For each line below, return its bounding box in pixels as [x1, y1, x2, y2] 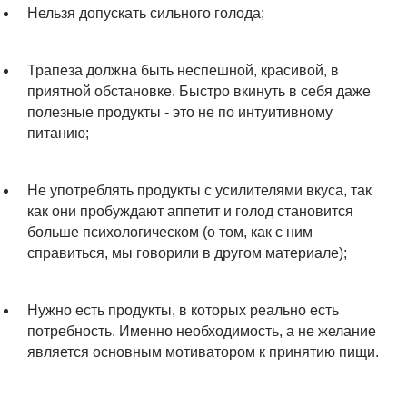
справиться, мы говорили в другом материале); [27, 244, 347, 261]
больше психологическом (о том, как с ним [27, 223, 313, 240]
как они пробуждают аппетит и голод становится [27, 203, 353, 219]
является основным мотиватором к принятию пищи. [27, 343, 379, 360]
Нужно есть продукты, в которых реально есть [27, 302, 339, 318]
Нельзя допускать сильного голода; [27, 5, 264, 21]
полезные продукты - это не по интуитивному [27, 104, 333, 120]
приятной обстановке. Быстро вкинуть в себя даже [27, 83, 371, 99]
